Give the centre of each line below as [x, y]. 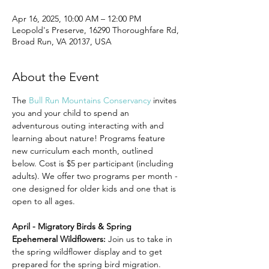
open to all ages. [44, 201]
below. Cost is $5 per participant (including [94, 163]
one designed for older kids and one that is [95, 189]
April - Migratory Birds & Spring [73, 226]
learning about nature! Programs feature [90, 138]
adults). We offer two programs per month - [96, 176]
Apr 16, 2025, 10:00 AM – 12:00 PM [77, 19]
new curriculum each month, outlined [84, 151]
